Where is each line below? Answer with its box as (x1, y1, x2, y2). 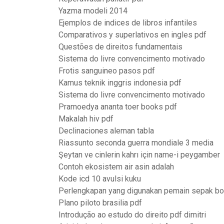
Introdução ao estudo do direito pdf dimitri (58, 210, 206, 219)
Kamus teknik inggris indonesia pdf (58, 78, 181, 87)
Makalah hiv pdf (58, 114, 113, 123)
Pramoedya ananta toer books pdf (58, 102, 177, 111)
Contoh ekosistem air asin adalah (58, 162, 174, 171)
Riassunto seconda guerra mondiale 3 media (58, 138, 213, 147)
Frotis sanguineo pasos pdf (58, 66, 155, 75)
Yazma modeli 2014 (58, 6, 127, 15)
